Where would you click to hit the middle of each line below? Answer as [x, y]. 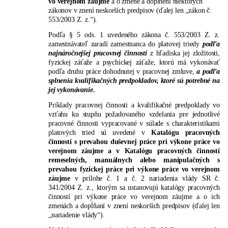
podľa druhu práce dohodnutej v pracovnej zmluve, [123, 71]
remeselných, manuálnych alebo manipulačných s [134, 160]
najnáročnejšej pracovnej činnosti [98, 53]
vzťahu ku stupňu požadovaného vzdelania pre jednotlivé [134, 114]
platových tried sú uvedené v [100, 132]
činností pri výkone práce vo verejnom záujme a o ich [134, 196]
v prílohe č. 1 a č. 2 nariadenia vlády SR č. [145, 178]
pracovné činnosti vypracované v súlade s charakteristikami [134, 123]
